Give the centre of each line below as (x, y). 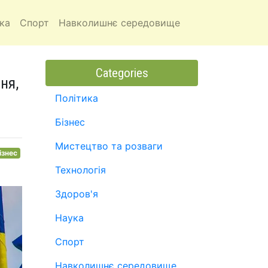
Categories (122, 73)
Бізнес (70, 122)
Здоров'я (77, 194)
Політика (77, 98)
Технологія (80, 170)
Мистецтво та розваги (109, 146)
